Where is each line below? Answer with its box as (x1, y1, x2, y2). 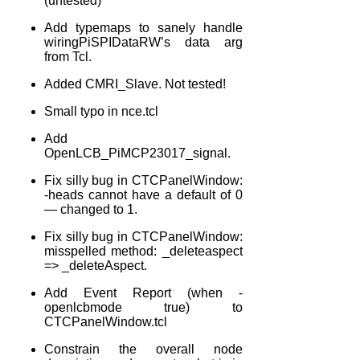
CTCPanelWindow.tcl (44, 314, 167, 329)
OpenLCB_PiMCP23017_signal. (44, 145, 231, 160)
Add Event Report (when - (44, 285, 243, 300)
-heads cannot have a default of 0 (44, 187, 243, 202)
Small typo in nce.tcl (44, 104, 158, 118)
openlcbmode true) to (44, 300, 243, 314)
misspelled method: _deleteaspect (44, 243, 243, 258)
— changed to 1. (44, 202, 137, 216)
